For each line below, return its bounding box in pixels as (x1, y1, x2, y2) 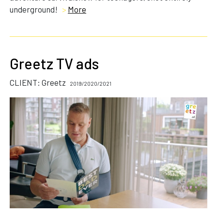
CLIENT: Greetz (10, 77, 67, 87)
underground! (10, 4, 59, 14)
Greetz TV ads (10, 54, 99, 72)
